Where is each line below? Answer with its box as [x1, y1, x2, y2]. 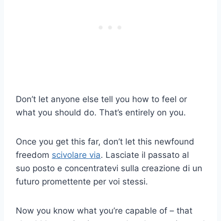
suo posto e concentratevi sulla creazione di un [16, 163, 202, 173]
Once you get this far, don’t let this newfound [16, 136, 194, 147]
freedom [16, 149, 52, 160]
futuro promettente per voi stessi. [16, 176, 148, 186]
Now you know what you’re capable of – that [16, 205, 192, 216]
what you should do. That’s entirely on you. [16, 107, 186, 117]
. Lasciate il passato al [101, 149, 189, 160]
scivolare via [52, 149, 101, 160]
